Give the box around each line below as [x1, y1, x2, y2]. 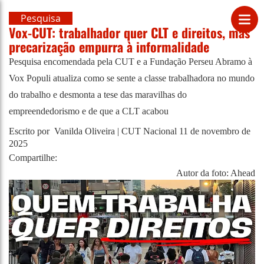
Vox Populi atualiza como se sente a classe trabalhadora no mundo [9, 73, 255, 83]
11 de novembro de [179, 126, 250, 136]
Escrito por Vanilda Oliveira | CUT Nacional [9, 126, 177, 136]
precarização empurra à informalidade [9, 37, 209, 56]
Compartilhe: [9, 152, 57, 163]
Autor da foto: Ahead [176, 168, 255, 178]
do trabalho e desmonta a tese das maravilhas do [9, 90, 187, 100]
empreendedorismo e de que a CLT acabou [9, 106, 169, 116]
